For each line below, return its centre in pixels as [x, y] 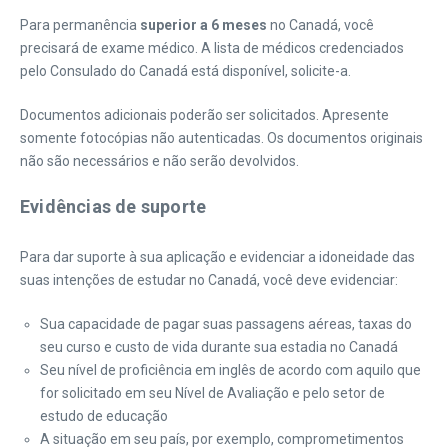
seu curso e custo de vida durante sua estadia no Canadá [219, 347]
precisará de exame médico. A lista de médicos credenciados [212, 48]
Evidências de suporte [113, 206]
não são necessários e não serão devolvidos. [159, 161]
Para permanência [80, 25]
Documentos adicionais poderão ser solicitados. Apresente [204, 115]
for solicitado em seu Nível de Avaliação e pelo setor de [212, 393]
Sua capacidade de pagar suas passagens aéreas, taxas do [226, 324]
